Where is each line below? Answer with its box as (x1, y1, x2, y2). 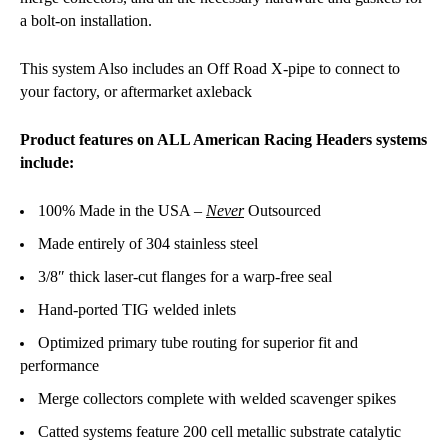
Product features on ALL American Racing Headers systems (20, 130, 427, 148)
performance (20, 356, 99, 374)
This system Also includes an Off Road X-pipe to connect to (20, 59, 400, 77)
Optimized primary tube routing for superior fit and (38, 333, 358, 351)
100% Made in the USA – (38, 201, 206, 219)
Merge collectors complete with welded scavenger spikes (38, 389, 396, 407)
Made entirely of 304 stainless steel (38, 234, 262, 252)
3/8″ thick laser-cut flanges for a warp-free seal (38, 267, 332, 285)
